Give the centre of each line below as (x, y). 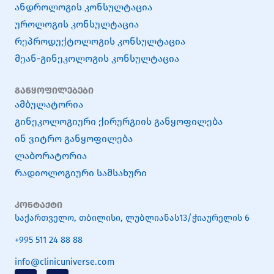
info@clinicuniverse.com (65, 262)
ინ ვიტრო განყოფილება (74, 139)
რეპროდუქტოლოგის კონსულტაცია (100, 42)
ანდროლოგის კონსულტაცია (83, 7)
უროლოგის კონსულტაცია (77, 24)
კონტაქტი (39, 205)
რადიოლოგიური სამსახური (81, 173)
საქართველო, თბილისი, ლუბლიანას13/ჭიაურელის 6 (132, 218)
